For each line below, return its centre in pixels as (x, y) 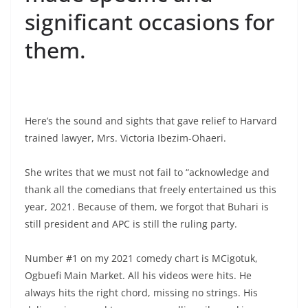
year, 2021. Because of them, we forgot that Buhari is (147, 206)
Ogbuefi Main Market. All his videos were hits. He (138, 275)
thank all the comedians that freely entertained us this (151, 189)
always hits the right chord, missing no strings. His (141, 292)
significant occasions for (150, 21)
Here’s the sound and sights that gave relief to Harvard (151, 120)
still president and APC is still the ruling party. (131, 223)
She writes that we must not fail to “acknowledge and (147, 172)
